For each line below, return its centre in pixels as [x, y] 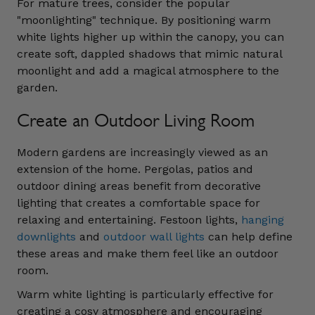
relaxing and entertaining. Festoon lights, [129, 220]
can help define [249, 237]
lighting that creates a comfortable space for [139, 203]
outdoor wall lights [154, 237]
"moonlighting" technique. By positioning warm [144, 20]
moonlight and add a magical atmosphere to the [148, 71]
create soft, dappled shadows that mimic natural [149, 54]
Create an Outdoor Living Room [136, 120]
